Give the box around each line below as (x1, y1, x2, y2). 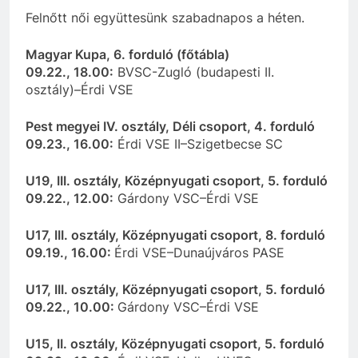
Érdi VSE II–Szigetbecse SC (113, 135, 283, 152)
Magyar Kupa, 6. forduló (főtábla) (26, 46, 229, 62)
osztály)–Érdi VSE (26, 81, 133, 97)
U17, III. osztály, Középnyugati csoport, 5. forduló (26, 280, 325, 297)
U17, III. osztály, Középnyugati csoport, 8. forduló (26, 226, 325, 243)
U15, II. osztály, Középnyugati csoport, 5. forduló (26, 335, 324, 352)
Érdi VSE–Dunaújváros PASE (114, 244, 284, 261)
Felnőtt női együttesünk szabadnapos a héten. (26, 9, 304, 26)
